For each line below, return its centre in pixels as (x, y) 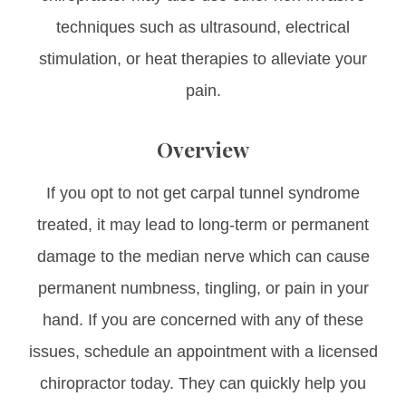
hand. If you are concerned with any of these (203, 319)
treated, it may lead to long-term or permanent (203, 224)
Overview (203, 149)
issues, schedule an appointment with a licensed (203, 351)
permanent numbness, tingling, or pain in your (203, 288)
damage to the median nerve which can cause (203, 256)
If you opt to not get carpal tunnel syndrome (203, 193)
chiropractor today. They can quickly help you (203, 383)
